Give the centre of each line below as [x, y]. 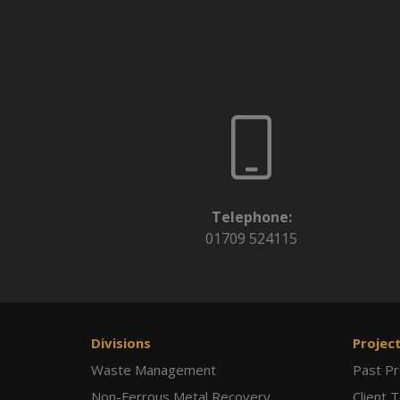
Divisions [121, 343]
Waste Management [154, 370]
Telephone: [251, 217]
